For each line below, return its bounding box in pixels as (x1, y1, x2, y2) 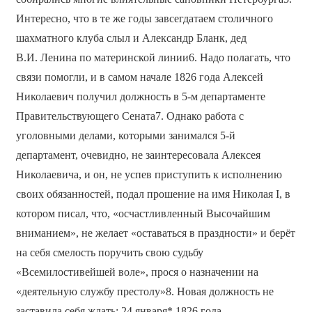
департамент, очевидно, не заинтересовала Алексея (15, 149, 260, 162)
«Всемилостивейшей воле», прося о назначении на (15, 266, 258, 279)
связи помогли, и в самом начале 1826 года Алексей (15, 71, 263, 84)
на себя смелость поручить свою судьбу (15, 247, 203, 259)
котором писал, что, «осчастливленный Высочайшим (15, 208, 270, 220)
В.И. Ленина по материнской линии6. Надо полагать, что (15, 52, 290, 64)
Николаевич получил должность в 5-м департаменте (15, 91, 265, 103)
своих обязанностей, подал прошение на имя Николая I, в (15, 188, 290, 201)
